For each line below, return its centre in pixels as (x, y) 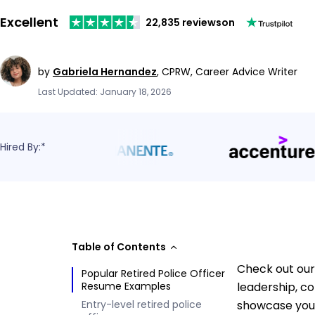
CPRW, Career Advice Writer (230, 71)
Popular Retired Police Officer (153, 273)
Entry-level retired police (142, 304)
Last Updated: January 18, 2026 (105, 91)
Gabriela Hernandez (105, 71)
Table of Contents (119, 246)
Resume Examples (126, 286)
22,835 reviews (184, 22)
